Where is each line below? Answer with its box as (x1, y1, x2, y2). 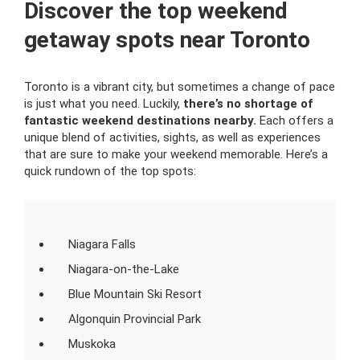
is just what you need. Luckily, (24, 96, 180, 111)
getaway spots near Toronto (24, 27, 310, 53)
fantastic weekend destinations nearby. (24, 113, 256, 128)
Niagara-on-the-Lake (68, 262, 179, 276)
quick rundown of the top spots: (24, 164, 196, 178)
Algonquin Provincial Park (68, 312, 201, 326)
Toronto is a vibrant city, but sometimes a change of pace (24, 80, 335, 94)
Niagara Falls (68, 237, 136, 252)
